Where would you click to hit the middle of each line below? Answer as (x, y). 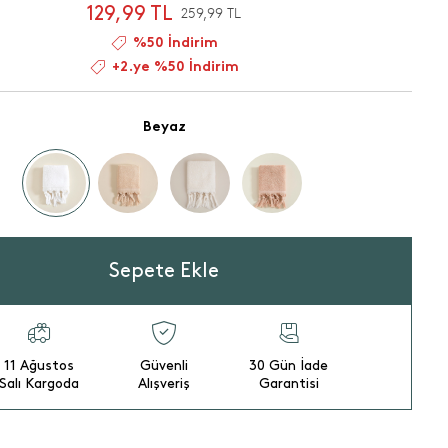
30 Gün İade (289, 366)
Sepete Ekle (164, 271)
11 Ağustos (39, 366)
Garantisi (288, 384)
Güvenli (164, 366)
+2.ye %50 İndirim (175, 67)
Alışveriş (164, 384)
